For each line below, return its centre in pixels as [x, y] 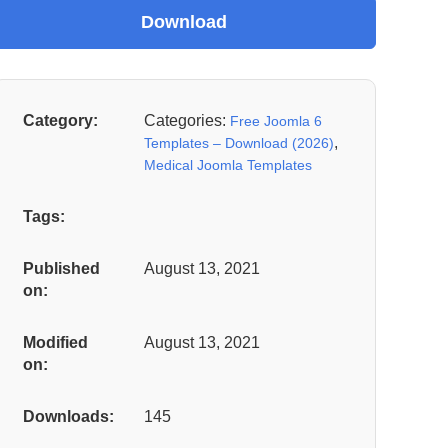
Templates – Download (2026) [239, 143]
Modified [55, 343]
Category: [60, 121]
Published [61, 269]
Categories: [187, 121]
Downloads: [68, 417]
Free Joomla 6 [276, 121]
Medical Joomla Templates [228, 165]
